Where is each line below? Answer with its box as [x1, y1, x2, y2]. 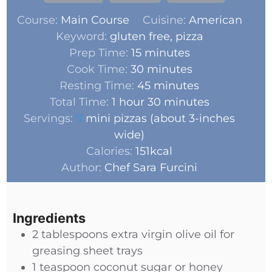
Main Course [60, 13, 129, 27]
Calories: [86, 144, 136, 158]
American [188, 13, 242, 27]
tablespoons [41, 228, 108, 242]
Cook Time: [66, 62, 131, 76]
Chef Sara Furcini [104, 160, 198, 174]
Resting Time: [59, 78, 138, 92]
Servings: [24, 111, 76, 125]
